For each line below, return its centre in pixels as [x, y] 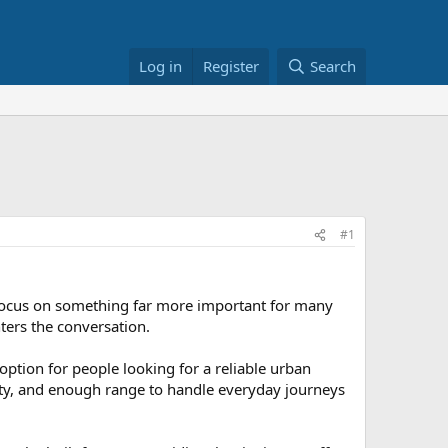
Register [231, 66]
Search [333, 66]
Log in [161, 66]
